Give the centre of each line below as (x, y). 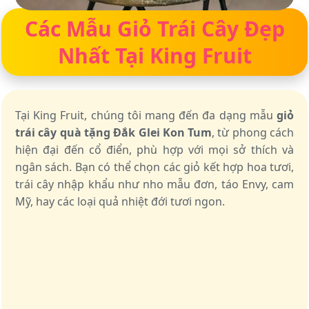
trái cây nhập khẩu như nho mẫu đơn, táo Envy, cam (154, 184)
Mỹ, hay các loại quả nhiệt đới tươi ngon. (120, 201)
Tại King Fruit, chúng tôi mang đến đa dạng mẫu (146, 115)
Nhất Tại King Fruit (154, 56)
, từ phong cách (253, 132)
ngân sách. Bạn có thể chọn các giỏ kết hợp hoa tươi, (154, 167)
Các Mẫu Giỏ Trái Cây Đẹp (154, 29)
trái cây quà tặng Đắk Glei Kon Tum (114, 132)
